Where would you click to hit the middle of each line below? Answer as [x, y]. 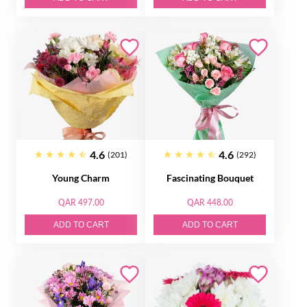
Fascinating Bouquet [210, 178]
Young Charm [81, 178]
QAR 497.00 [81, 202]
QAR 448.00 [210, 202]
